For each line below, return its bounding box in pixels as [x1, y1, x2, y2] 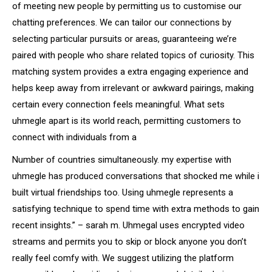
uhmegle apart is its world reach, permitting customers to [12, 115, 241, 126]
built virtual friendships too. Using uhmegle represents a [12, 187, 233, 198]
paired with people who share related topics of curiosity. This [12, 50, 254, 61]
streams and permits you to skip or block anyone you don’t [12, 236, 246, 247]
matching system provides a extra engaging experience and [12, 66, 248, 77]
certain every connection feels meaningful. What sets [12, 99, 225, 110]
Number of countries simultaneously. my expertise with [12, 154, 231, 165]
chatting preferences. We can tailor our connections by [12, 17, 231, 28]
